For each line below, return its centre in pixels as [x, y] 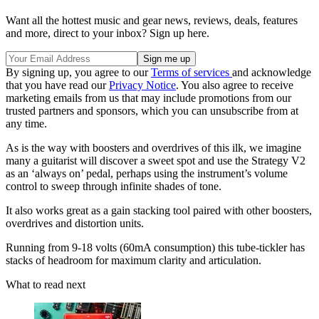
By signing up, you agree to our [78, 73]
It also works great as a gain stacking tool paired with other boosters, [159, 211]
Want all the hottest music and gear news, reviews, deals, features [152, 21]
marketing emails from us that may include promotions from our [148, 98]
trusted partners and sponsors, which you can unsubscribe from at [152, 111]
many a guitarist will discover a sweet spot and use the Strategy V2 [156, 161]
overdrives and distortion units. [75, 224]
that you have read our [57, 85]
